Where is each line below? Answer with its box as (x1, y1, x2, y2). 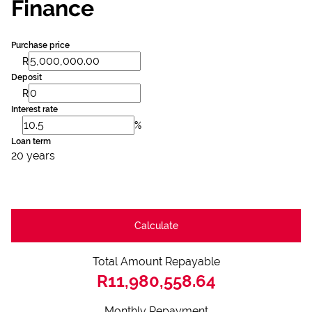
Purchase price (11, 40, 70, 50)
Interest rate (11, 104, 58, 114)
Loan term (11, 136, 51, 146)
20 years (11, 149, 55, 162)
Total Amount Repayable (92, 255, 220, 268)
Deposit (11, 72, 42, 82)
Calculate (134, 219, 178, 231)
